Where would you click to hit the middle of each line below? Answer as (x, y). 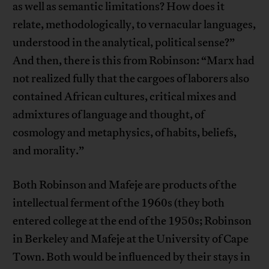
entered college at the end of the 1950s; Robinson (132, 221)
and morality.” (49, 151)
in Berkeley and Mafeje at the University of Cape (131, 239)
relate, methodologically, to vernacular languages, (134, 25)
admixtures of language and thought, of (109, 115)
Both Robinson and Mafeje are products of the (125, 185)
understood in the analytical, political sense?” (124, 43)
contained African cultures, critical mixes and (125, 97)
